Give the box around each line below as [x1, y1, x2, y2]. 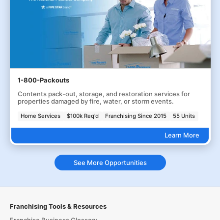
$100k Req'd [67, 112, 99, 120]
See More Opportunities [73, 158, 147, 166]
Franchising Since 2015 [105, 112, 167, 120]
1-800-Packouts [17, 76, 69, 84]
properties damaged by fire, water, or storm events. [17, 97, 174, 105]
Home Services [21, 112, 61, 120]
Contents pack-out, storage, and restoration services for [17, 90, 190, 98]
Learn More [164, 131, 199, 139]
